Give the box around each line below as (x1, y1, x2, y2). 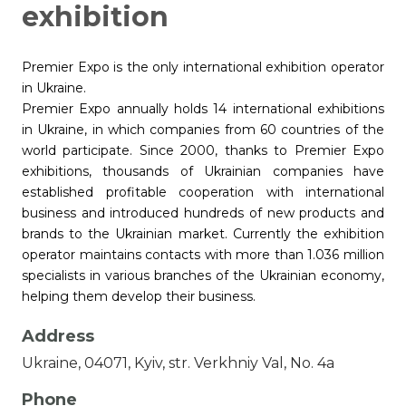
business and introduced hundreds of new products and (22, 205, 384, 222)
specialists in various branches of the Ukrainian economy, (22, 267, 384, 285)
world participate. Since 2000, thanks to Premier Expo (22, 142, 384, 159)
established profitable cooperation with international (22, 184, 384, 201)
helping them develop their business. (22, 288, 256, 305)
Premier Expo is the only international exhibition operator (22, 59, 384, 76)
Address (22, 326, 94, 347)
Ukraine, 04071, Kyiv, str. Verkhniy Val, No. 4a (22, 354, 334, 372)
